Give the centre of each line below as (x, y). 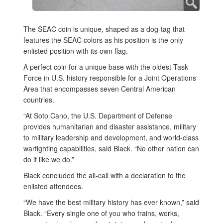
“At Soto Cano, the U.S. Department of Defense (98, 116)
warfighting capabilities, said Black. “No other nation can (111, 149)
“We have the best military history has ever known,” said (111, 202)
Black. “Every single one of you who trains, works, (101, 213)
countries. (40, 100)
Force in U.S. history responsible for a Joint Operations (110, 78)
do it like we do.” (51, 160)
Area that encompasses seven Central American (100, 89)
